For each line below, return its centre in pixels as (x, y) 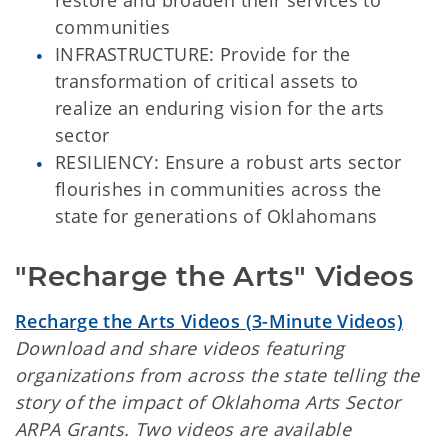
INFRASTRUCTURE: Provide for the (203, 54)
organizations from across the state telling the (217, 375)
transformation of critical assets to (207, 81)
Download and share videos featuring (180, 348)
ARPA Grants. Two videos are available (183, 429)
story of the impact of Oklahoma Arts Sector (208, 402)
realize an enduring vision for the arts (220, 108)
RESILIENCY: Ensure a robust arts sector (228, 162)
